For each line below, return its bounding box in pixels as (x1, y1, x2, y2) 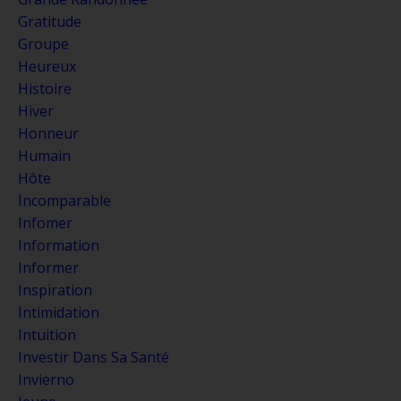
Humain (18, 145, 71, 166)
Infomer (18, 212, 73, 233)
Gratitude (18, 11, 81, 31)
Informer (18, 257, 79, 277)
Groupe (18, 33, 69, 54)
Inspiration (18, 279, 92, 300)
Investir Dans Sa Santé (18, 346, 169, 367)
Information (18, 235, 99, 255)
